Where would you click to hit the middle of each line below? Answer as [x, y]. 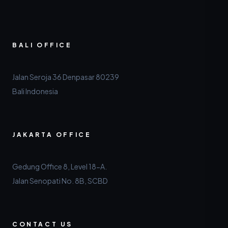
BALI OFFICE [42, 45]
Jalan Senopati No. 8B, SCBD [60, 181]
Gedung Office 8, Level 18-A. [60, 166]
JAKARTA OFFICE [52, 135]
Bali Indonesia [35, 91]
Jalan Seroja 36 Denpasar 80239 [66, 77]
